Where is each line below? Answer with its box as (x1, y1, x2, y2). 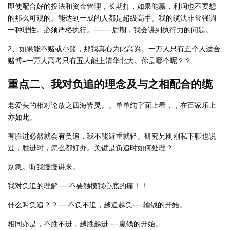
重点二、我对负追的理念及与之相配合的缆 (8, 76, 213, 91)
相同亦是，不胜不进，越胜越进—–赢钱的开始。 (8, 218, 162, 228)
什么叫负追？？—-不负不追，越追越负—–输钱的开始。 (8, 199, 186, 209)
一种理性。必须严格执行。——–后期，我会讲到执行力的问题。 (8, 24, 213, 34)
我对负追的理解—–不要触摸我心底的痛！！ (8, 180, 148, 190)
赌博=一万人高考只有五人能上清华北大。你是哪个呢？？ (8, 55, 191, 65)
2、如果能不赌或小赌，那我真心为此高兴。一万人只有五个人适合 (8, 43, 220, 53)
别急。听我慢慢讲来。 (8, 161, 80, 171)
